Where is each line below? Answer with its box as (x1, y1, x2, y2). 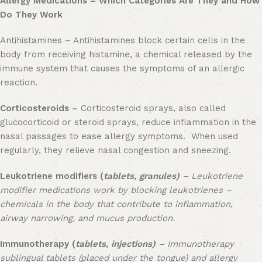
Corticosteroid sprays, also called (81, 102, 226, 113)
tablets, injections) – (75, 238, 164, 249)
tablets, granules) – (104, 170, 191, 181)
